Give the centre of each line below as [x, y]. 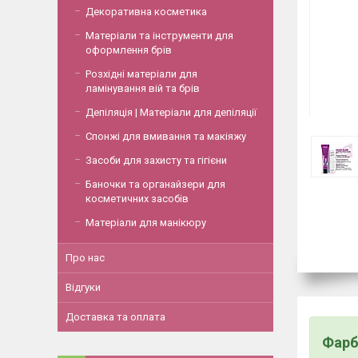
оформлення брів [129, 50]
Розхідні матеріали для [141, 74]
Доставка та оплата [115, 317]
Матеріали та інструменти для [159, 36]
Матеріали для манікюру [146, 223]
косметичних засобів [137, 199]
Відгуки [83, 287]
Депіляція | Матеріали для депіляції [171, 112]
